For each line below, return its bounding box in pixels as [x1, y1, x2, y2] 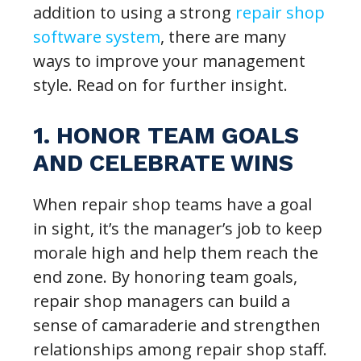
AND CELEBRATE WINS [33, 148, 294, 176]
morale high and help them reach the [33, 241, 319, 263]
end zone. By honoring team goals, [33, 265, 298, 288]
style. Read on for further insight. [33, 73, 288, 96]
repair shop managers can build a [33, 289, 291, 312]
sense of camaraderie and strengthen [33, 313, 322, 336]
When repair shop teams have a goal [33, 193, 313, 215]
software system [33, 25, 161, 48]
